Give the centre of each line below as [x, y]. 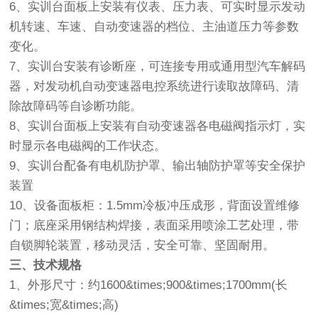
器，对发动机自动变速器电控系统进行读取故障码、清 [154, 86]
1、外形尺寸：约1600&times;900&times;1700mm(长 [149, 285]
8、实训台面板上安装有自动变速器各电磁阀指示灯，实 [158, 126]
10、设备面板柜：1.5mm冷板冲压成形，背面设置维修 [155, 205]
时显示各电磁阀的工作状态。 [88, 146]
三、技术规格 [46, 265]
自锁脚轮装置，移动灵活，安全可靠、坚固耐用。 [142, 245]
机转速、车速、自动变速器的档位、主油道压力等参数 [154, 26]
